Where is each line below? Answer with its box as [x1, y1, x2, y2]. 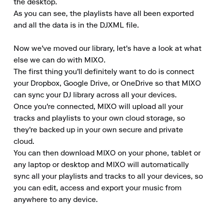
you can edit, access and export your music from [14, 185, 182, 192]
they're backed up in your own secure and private [14, 126, 183, 134]
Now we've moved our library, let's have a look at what [14, 45, 201, 53]
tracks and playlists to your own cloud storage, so [14, 115, 185, 123]
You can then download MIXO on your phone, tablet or [14, 150, 201, 157]
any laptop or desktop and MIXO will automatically [14, 161, 189, 169]
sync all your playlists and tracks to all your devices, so [14, 173, 203, 181]
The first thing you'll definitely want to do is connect [14, 68, 194, 76]
